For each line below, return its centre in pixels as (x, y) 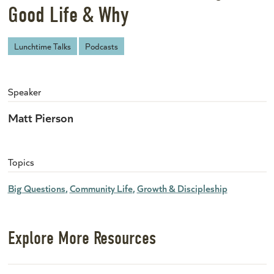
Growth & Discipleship (182, 188)
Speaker (24, 92)
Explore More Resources (82, 239)
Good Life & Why (68, 15)
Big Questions (36, 188)
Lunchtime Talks (42, 46)
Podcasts (101, 46)
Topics (21, 162)
